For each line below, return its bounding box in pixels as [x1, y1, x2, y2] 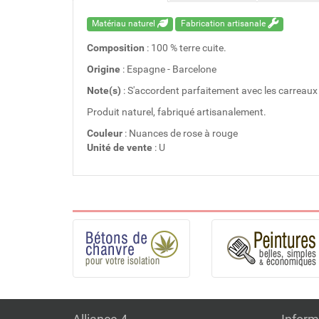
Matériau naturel [92, 19, 158, 28]
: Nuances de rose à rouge [122, 127, 238, 139]
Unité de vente [87, 141, 152, 153]
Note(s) [87, 84, 121, 96]
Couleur [87, 127, 122, 139]
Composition [87, 41, 145, 53]
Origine [87, 63, 120, 75]
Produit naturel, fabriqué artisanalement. [87, 105, 266, 117]
